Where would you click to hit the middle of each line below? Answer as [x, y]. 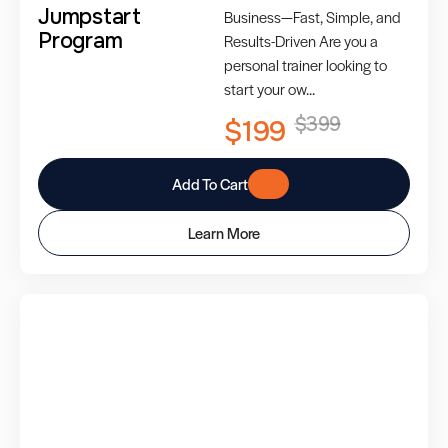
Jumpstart [89, 16]
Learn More [224, 232]
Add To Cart [209, 183]
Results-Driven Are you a [301, 40]
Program [80, 40]
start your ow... [269, 88]
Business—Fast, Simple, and [312, 16]
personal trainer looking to [305, 64]
